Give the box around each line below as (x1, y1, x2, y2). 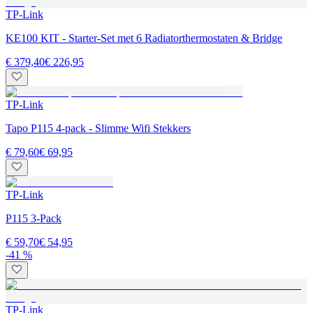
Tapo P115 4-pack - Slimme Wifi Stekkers (6, 122, 191, 134)
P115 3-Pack (6, 212, 61, 224)
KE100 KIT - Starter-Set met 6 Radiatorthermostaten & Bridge (6, 31, 282, 44)
